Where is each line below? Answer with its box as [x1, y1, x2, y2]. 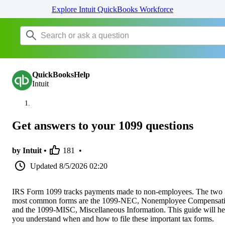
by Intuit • [12, 146, 47, 155]
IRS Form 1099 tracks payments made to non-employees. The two [12, 187, 222, 196]
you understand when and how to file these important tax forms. [12, 214, 214, 223]
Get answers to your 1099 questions [12, 119, 193, 132]
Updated [30, 161, 57, 170]
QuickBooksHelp [32, 70, 90, 79]
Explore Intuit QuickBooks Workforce [52, 5, 173, 14]
